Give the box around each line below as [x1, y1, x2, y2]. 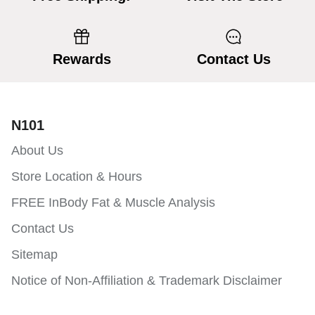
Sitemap [11, 247, 58, 262]
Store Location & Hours [11, 169, 142, 184]
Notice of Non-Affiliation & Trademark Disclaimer [11, 274, 282, 288]
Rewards [52, 51, 111, 67]
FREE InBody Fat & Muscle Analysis [11, 195, 215, 210]
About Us [11, 143, 63, 158]
